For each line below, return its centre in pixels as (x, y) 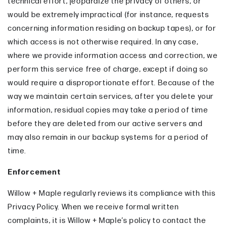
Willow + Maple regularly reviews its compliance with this (112, 193)
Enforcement (34, 172)
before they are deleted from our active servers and (105, 124)
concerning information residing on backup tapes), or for (112, 28)
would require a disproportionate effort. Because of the (111, 83)
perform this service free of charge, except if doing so (108, 69)
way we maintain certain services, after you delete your (111, 96)
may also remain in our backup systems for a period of (108, 137)
